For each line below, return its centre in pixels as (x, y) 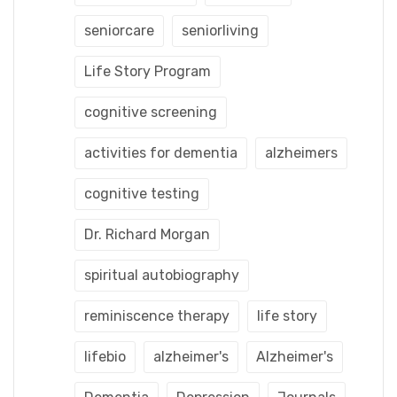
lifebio (105, 356)
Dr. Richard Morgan (147, 234)
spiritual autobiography (162, 275)
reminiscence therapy (157, 315)
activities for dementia (161, 152)
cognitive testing (142, 193)
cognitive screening (151, 112)
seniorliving (220, 30)
